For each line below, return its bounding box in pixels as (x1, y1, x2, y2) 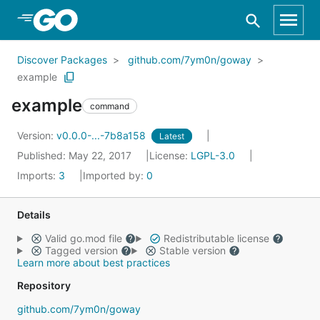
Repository (17, 279, 71, 291)
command (90, 100, 129, 111)
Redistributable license (160, 232, 272, 244)
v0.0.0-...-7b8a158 (56, 129, 149, 141)
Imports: (17, 169, 59, 181)
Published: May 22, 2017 (17, 149, 134, 161)
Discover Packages (17, 54, 107, 66)
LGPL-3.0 (191, 149, 235, 161)
